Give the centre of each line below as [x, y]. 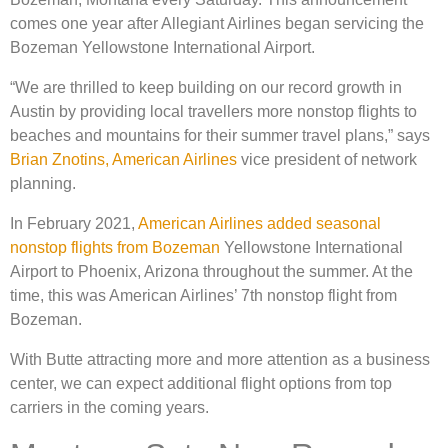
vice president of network [327, 159]
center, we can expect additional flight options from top [201, 383]
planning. [45, 183]
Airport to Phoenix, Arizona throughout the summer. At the [211, 271]
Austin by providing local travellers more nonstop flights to [213, 111]
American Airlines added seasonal [259, 223]
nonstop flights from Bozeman [115, 247]
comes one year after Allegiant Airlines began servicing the [217, 23]
